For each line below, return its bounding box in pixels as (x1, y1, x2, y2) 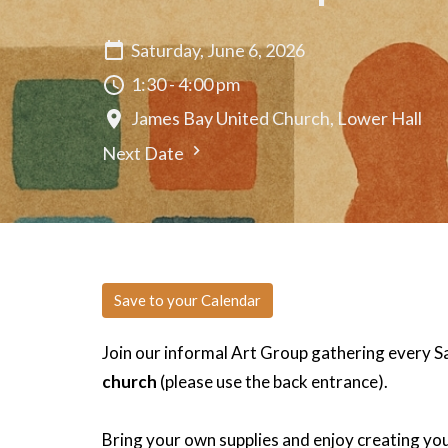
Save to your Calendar (114, 290, 261, 309)
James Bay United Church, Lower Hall (131, 107, 422, 130)
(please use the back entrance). (157, 370, 388, 392)
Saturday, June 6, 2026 (131, 39, 305, 62)
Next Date (102, 141, 187, 164)
